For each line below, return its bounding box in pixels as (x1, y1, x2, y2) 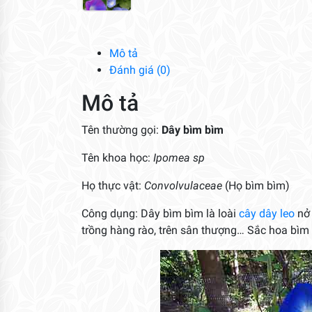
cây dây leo (239, 206, 295, 220)
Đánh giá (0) (109, 63, 171, 77)
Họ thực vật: (81, 178, 144, 192)
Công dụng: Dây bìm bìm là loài (81, 206, 239, 220)
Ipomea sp (153, 150, 205, 164)
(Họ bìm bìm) (225, 178, 290, 192)
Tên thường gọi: (81, 123, 162, 136)
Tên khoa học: (81, 150, 153, 164)
